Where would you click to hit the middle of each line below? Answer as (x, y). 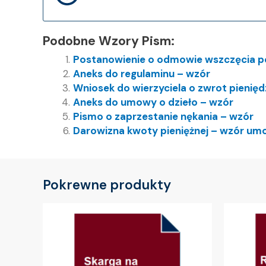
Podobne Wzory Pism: (109, 41)
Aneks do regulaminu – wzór (142, 73)
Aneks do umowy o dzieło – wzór (153, 102)
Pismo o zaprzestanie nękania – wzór (163, 116)
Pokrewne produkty (107, 185)
